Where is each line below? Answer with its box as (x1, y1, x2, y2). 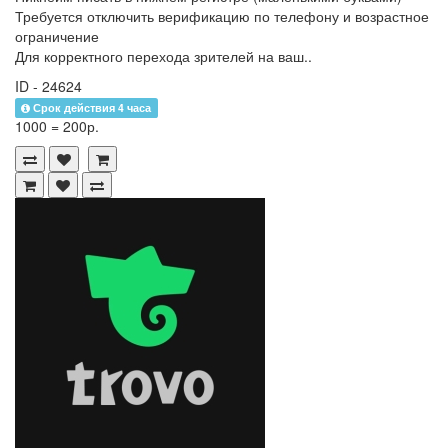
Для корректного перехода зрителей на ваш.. (15, 46, 312, 67)
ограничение (15, 26, 99, 47)
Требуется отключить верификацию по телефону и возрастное (15, 6, 429, 27)
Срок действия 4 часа (33, 100, 152, 116)
